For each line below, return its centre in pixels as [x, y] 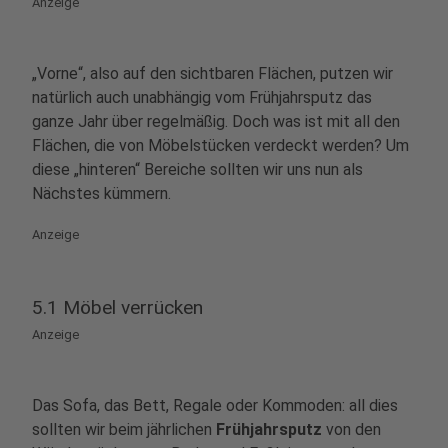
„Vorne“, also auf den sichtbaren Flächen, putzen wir [212, 73]
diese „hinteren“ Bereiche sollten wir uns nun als [197, 169]
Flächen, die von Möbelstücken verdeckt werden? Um [220, 145]
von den [351, 429]
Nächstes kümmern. [101, 193]
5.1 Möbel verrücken [117, 307]
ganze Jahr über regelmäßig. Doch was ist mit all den [216, 121]
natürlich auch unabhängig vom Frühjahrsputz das [202, 97]
